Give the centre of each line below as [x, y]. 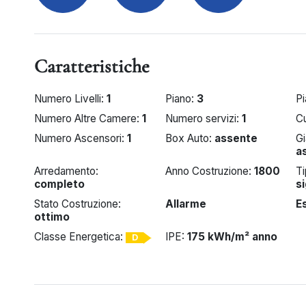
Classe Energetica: [80, 237]
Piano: [181, 99]
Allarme [185, 204]
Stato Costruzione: [78, 204]
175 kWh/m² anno [232, 237]
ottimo [52, 217]
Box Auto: [190, 138]
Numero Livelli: [70, 99]
